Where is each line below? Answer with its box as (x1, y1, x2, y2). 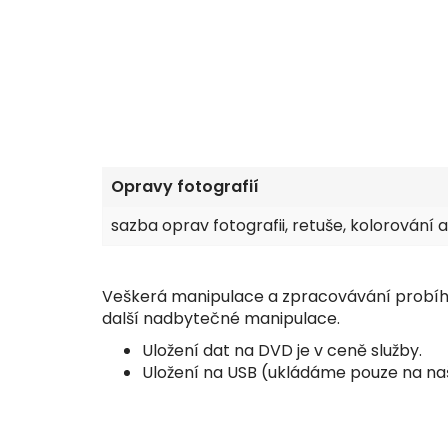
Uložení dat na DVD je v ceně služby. (142, 339, 426, 362)
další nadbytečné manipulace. (102, 307, 340, 330)
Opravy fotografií (111, 175, 259, 198)
